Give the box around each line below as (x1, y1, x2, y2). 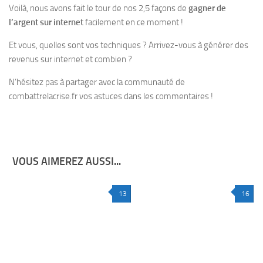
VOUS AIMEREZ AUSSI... (12, 155, 121, 168)
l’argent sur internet (9, 17, 83, 28)
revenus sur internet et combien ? (9, 54, 132, 65)
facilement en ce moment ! (83, 17, 183, 28)
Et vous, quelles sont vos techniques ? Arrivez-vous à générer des (9, 40, 248, 50)
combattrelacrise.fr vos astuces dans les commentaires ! (9, 91, 213, 102)
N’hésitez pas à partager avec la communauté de (9, 77, 185, 87)
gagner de (188, 3, 226, 14)
